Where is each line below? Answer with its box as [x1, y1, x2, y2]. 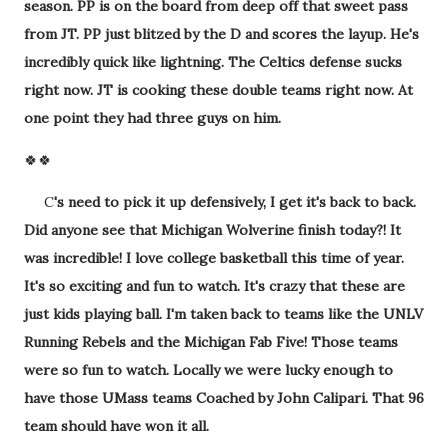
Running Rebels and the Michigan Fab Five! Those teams [24, 333, 398, 352]
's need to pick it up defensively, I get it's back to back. [54, 193, 416, 212]
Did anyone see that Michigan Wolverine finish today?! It [24, 221, 401, 240]
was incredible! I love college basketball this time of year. [24, 249, 404, 268]
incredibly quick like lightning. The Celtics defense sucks [24, 53, 402, 72]
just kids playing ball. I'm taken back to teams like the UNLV [24, 305, 423, 324]
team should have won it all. [24, 417, 213, 436]
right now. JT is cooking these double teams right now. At [24, 81, 413, 100]
